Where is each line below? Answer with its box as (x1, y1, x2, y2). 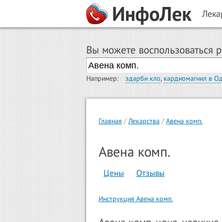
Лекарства (128, 116, 160, 126)
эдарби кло (125, 74, 161, 83)
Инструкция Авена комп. (99, 194, 173, 203)
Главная (99, 116, 122, 126)
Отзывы (136, 167, 165, 179)
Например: (86, 74, 118, 83)
